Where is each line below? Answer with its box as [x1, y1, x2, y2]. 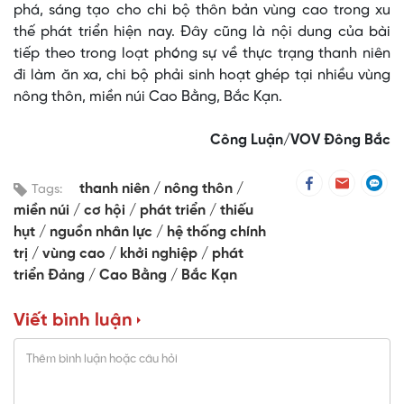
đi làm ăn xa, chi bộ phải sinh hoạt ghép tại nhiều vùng [14, 68, 390, 84]
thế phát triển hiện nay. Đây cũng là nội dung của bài [14, 24, 390, 41]
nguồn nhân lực [50, 225, 156, 241]
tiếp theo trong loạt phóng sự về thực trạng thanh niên [14, 46, 390, 62]
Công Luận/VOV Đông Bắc [210, 133, 390, 149]
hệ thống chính [167, 225, 266, 241]
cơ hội [84, 203, 129, 219]
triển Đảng [14, 268, 88, 284]
